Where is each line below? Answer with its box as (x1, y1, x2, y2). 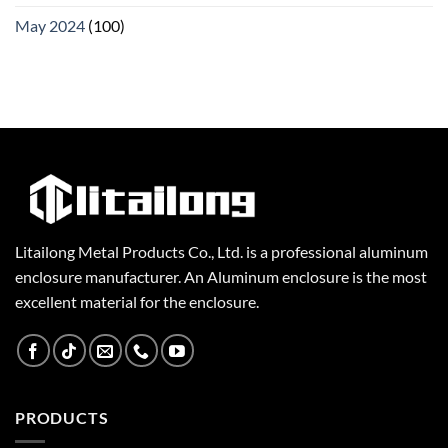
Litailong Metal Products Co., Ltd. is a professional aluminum (15, 241, 428, 261)
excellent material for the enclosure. (15, 291, 259, 311)
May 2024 (15, 15, 85, 35)
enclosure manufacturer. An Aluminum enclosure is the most (15, 266, 427, 286)
